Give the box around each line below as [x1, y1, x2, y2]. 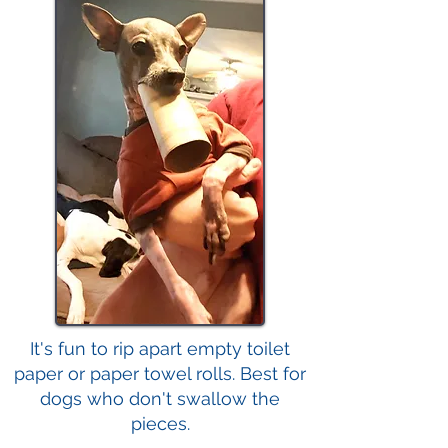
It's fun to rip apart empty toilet [30, 338, 290, 359]
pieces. [130, 413, 190, 434]
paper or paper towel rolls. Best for [14, 363, 306, 384]
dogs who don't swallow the [40, 388, 280, 409]
